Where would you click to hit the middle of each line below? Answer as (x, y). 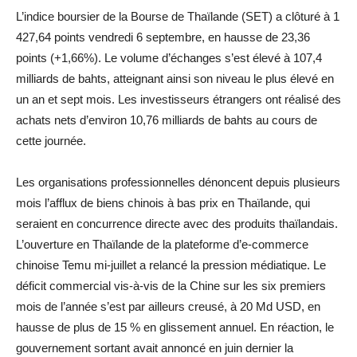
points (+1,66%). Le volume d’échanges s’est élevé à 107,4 (169, 57)
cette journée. (51, 140)
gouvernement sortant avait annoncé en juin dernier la (155, 347)
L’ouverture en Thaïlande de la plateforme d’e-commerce (162, 244)
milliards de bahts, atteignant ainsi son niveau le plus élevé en (175, 78)
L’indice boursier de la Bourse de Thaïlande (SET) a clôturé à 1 (178, 16)
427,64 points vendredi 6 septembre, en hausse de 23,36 (163, 37)
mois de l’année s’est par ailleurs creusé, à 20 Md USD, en (168, 306)
